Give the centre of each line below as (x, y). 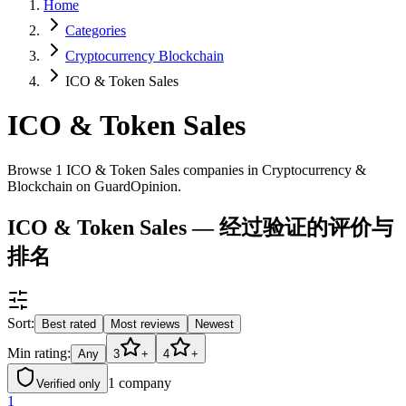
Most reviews (145, 324)
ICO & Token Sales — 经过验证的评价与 (200, 227)
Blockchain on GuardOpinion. (94, 186)
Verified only (68, 383)
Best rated (69, 324)
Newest (214, 324)
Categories (96, 30)
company (145, 382)
